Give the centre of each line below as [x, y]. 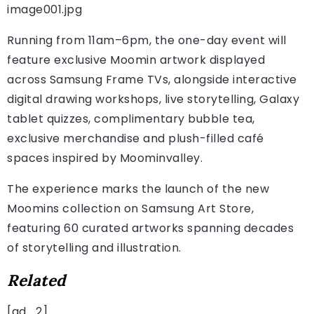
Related [36, 280]
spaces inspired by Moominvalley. [105, 158]
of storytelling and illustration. [94, 247]
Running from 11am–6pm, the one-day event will [147, 40]
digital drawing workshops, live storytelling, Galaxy [153, 99]
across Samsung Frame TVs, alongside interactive [152, 79]
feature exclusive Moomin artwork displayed [136, 60]
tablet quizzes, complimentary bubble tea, [131, 118]
